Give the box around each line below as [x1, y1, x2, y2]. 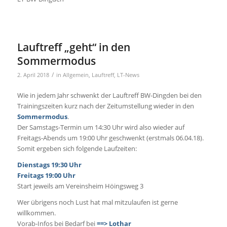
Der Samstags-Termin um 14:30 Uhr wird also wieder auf [17, 122, 184, 132]
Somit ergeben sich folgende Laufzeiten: [17, 143, 137, 153]
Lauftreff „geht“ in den [17, 40, 130, 54]
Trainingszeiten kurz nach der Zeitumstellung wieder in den [17, 101, 194, 110]
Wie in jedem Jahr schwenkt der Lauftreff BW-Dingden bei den [17, 90, 202, 100]
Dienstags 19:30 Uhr [17, 160, 82, 169]
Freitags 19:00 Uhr [17, 170, 75, 180]
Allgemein [62, 71, 89, 79]
